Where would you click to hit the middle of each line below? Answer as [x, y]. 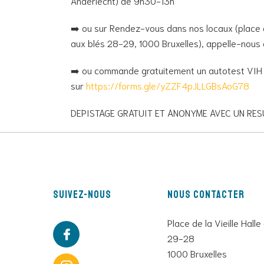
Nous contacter [206, 194]
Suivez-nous [82, 194]
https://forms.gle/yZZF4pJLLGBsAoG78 [168, 85]
